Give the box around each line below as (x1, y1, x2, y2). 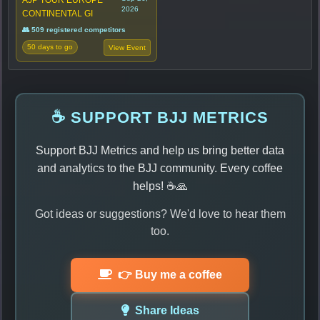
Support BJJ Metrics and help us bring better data (36, 144, 284, 156)
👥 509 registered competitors (22, 25, 126, 34)
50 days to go (27, 43, 73, 51)
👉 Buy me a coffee (118, 268, 222, 281)
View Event (109, 43, 146, 51)
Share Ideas (134, 304, 199, 316)
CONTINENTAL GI (22, 8, 93, 19)
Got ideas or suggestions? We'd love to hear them (34, 207, 286, 220)
